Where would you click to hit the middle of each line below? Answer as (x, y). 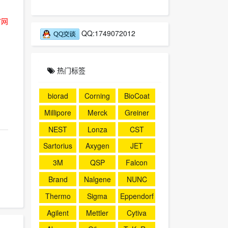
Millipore (58, 112)
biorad (58, 95)
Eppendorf (137, 196)
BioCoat (137, 95)
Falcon (137, 163)
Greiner (137, 112)
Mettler (97, 212)
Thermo (58, 196)
